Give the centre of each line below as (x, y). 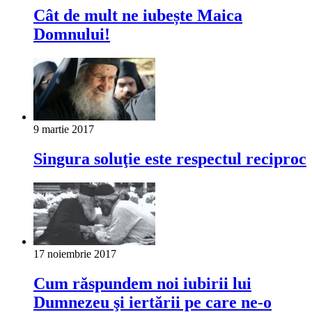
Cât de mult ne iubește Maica (138, 16)
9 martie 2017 (64, 130)
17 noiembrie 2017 (75, 254)
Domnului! (72, 34)
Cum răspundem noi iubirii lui (142, 283)
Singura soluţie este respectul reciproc (170, 159)
